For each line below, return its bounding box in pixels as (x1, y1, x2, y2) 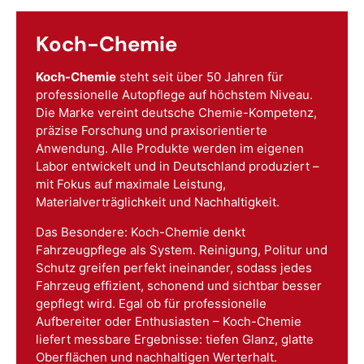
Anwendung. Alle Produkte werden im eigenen (36, 140, 304, 156)
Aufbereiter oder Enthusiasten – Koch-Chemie (36, 313, 301, 329)
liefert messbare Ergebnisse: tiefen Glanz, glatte (36, 331, 314, 347)
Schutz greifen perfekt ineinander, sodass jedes (36, 259, 312, 275)
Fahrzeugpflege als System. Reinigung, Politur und (36, 241, 327, 258)
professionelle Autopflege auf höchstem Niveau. (36, 86, 313, 102)
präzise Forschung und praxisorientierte (36, 122, 267, 138)
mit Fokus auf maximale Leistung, (36, 175, 226, 192)
